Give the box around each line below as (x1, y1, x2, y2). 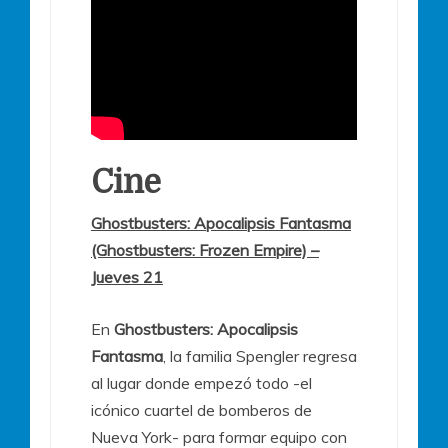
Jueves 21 (91, 267, 163, 288)
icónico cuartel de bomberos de (91, 400, 312, 421)
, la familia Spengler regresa (163, 346, 357, 367)
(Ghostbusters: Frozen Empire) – (91, 240, 319, 261)
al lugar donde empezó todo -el (91, 373, 312, 394)
